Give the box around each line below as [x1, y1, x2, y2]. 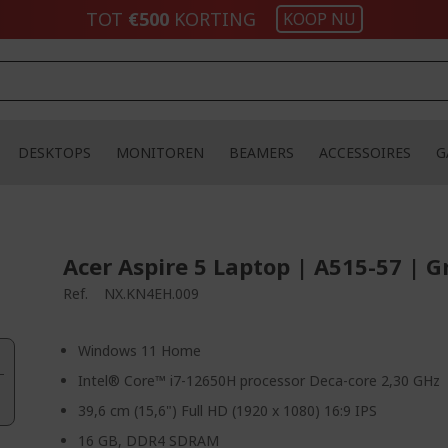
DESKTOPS [17, 143, 91, 162]
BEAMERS [228, 143, 294, 162]
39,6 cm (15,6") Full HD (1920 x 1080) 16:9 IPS [78, 401, 378, 420]
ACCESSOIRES [318, 143, 411, 162]
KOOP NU [282, 8, 356, 30]
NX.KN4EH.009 [104, 284, 200, 303]
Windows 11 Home [78, 341, 202, 360]
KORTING [168, 7, 256, 31]
